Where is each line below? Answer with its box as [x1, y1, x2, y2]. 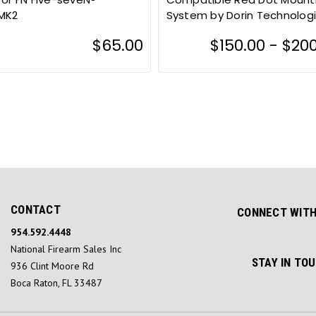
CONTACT [11, 202, 61, 217]
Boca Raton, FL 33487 [11, 276, 102, 290]
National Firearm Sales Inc [11, 243, 121, 256]
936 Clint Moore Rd [11, 260, 94, 273]
